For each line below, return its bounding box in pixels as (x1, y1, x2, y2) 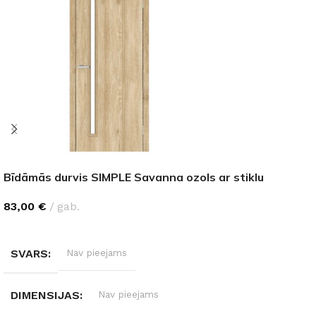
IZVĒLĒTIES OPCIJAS (12, 223, 109, 234)
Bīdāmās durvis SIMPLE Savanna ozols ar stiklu (4, 169, 264, 184)
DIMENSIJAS (11, 288, 80, 302)
